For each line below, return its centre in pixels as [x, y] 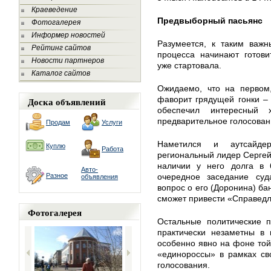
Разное [57, 175]
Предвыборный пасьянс [210, 21]
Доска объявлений [67, 102]
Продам [58, 122]
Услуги [112, 122]
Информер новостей [68, 35]
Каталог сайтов [61, 73]
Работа [113, 149]
